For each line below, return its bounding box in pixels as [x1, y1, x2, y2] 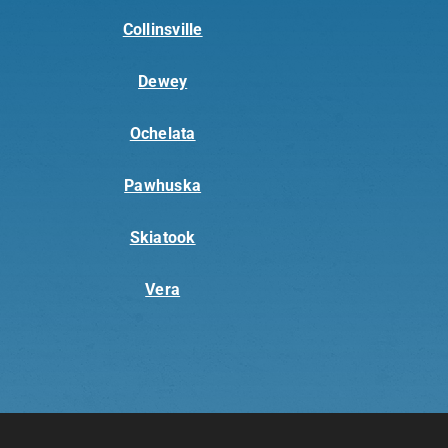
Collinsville [122, 20, 203, 40]
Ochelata [129, 124, 196, 144]
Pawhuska [124, 176, 202, 196]
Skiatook [129, 228, 196, 248]
